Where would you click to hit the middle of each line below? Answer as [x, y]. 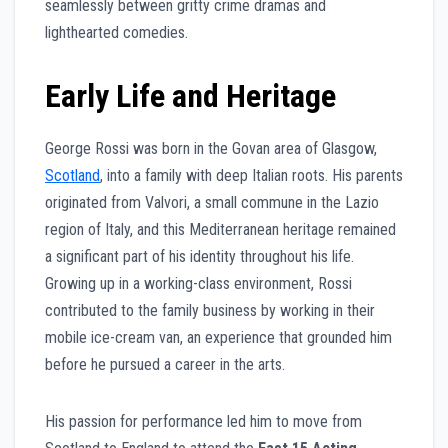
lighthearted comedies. [116, 32]
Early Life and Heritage [190, 95]
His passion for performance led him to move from [203, 421]
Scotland [72, 175]
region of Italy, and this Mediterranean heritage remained [220, 229]
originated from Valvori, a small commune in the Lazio [212, 202]
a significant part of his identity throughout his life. [199, 256]
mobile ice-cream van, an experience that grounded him [218, 337]
